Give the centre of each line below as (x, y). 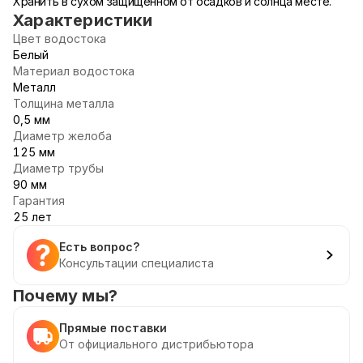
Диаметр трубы (58, 168)
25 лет (32, 217)
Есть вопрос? (99, 247)
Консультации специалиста (137, 263)
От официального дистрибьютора (156, 344)
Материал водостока (74, 71)
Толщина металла (64, 103)
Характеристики (83, 20)
